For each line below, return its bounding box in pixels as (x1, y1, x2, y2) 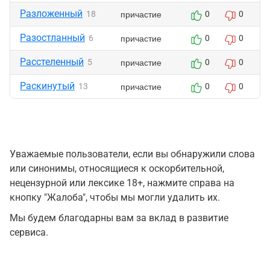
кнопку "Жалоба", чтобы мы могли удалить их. (10, 192, 220, 203)
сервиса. (10, 227, 48, 238)
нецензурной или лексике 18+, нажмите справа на (10, 177, 234, 189)
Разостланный (20, 32, 85, 43)
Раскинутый (20, 80, 75, 92)
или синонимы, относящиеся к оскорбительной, (10, 163, 224, 174)
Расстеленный (20, 56, 84, 67)
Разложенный (20, 8, 83, 19)
